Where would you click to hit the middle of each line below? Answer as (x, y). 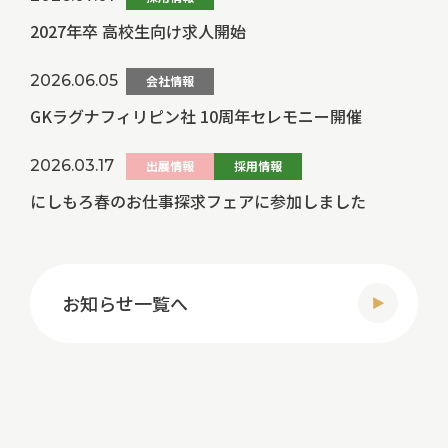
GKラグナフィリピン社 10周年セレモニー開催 (196, 115)
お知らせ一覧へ (124, 302)
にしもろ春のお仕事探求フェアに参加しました (198, 200)
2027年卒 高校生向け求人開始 (138, 30)
